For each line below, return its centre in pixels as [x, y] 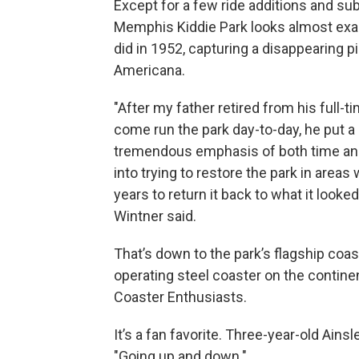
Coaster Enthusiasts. [180, 297]
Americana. [149, 71]
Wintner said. [155, 216]
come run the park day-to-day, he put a [234, 130]
